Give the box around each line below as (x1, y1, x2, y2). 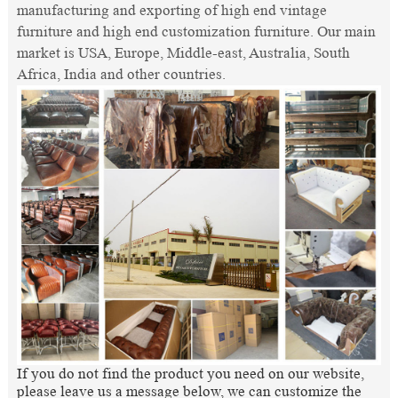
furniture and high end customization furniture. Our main (16, 22, 376, 40)
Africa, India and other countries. (16, 65, 226, 83)
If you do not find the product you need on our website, (16, 365, 364, 383)
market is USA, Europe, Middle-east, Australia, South (16, 44, 350, 61)
